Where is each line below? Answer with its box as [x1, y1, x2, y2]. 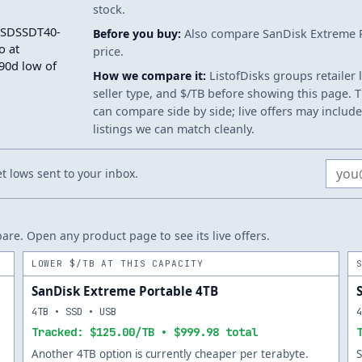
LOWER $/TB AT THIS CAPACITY [31, 258, 204, 269]
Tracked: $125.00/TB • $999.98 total [31, 325, 258, 339]
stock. [93, 2, 125, 17]
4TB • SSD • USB [31, 305, 116, 318]
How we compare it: [93, 68, 206, 83]
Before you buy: [93, 26, 181, 41]
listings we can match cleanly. [93, 121, 255, 137]
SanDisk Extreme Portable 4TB [31, 283, 218, 299]
